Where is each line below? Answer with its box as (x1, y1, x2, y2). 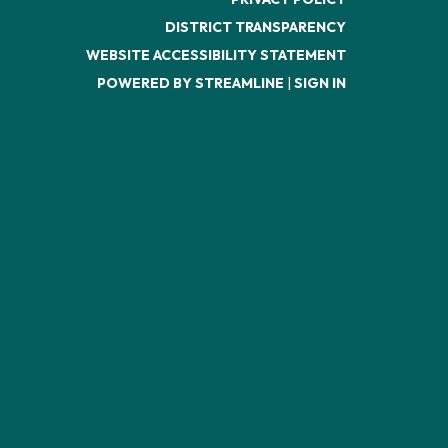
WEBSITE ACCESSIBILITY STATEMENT (86, 46, 346, 64)
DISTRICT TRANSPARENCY (165, 18, 346, 36)
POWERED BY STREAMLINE (97, 74, 284, 92)
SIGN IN (294, 74, 346, 92)
